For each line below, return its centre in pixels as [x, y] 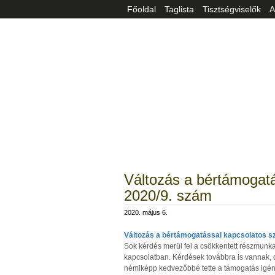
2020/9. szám [168, 196]
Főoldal [141, 9]
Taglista [179, 9]
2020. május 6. [146, 212]
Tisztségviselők [232, 9]
